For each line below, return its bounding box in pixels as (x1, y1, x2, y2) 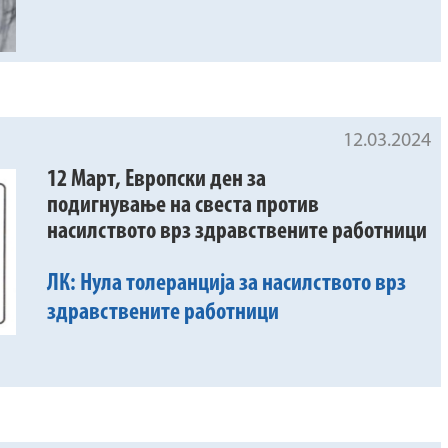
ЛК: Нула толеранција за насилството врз (47, 272, 407, 297)
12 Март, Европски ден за (47, 168, 267, 193)
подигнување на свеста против (47, 194, 320, 219)
